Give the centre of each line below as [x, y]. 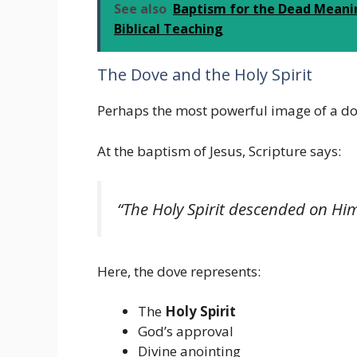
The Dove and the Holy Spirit [205, 75]
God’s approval [186, 331]
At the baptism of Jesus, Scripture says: [219, 151]
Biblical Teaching [169, 29]
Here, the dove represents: [179, 271]
